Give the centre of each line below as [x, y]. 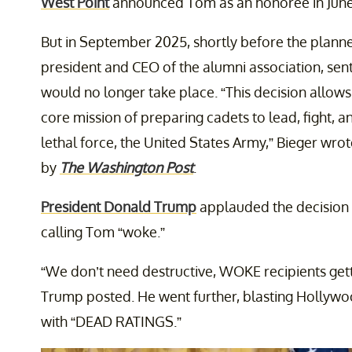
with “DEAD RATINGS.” [111, 322]
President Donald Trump [119, 207]
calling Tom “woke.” [103, 232]
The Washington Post [126, 168]
